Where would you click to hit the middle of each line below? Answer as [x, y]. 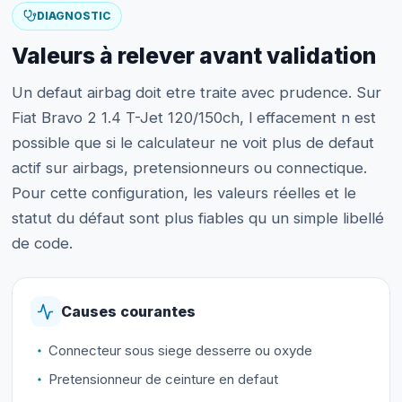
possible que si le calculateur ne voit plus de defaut [192, 143]
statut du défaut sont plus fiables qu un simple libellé [197, 218]
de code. [42, 244]
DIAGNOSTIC [73, 16]
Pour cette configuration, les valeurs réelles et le [184, 193]
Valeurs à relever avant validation [193, 56]
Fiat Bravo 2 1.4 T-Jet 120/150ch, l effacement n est [193, 118]
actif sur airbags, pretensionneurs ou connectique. [189, 168]
